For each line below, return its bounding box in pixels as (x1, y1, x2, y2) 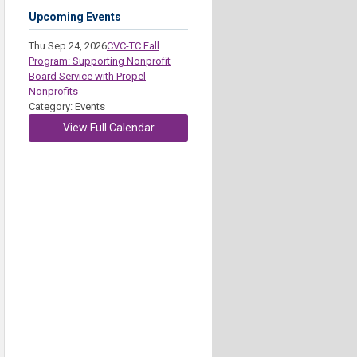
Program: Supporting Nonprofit (29, 55, 171, 67)
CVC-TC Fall (107, 40, 159, 52)
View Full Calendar (62, 121, 155, 134)
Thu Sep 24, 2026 (29, 40, 107, 52)
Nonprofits (29, 85, 78, 97)
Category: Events (29, 100, 105, 112)
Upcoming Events (29, 10, 121, 23)
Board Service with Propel (29, 70, 146, 82)
